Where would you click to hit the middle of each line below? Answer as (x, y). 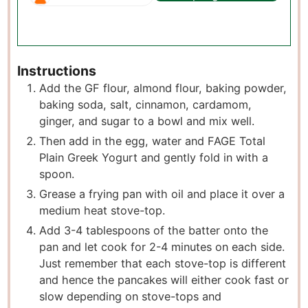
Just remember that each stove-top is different (163, 264)
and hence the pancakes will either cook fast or (164, 280)
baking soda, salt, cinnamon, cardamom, (146, 105)
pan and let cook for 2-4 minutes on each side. (162, 247)
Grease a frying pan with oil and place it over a (162, 194)
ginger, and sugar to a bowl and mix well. (147, 121)
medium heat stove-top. (102, 211)
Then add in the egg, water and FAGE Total (153, 141)
